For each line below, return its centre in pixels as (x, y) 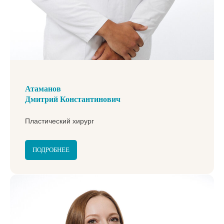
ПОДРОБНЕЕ (51, 149)
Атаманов (43, 88)
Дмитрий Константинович (73, 99)
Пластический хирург (59, 121)
